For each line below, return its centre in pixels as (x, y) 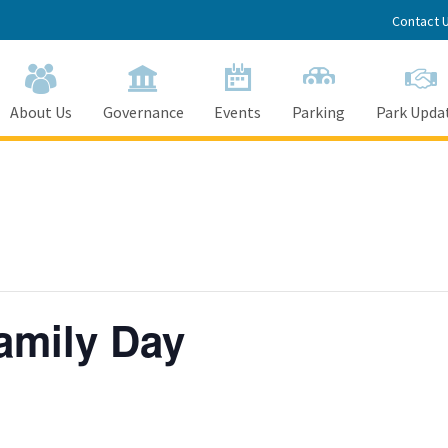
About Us (41, 112)
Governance (143, 112)
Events (238, 112)
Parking (319, 112)
